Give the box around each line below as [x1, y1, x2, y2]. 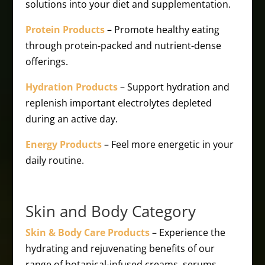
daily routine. [25, 154, 84, 167]
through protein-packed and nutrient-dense [25, 39, 221, 52]
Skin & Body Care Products [25, 226, 150, 239]
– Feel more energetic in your [101, 138, 234, 151]
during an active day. [25, 112, 118, 125]
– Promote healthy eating [104, 23, 219, 36]
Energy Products [25, 138, 102, 151]
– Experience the [149, 226, 225, 239]
